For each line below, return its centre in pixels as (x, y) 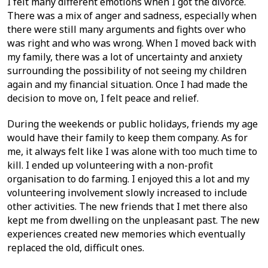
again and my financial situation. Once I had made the (127, 84)
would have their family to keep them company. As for (127, 138)
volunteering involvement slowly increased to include (127, 193)
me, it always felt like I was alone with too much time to (132, 151)
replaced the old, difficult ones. (76, 248)
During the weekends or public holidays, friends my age (133, 124)
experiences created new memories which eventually (126, 234)
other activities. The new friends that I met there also (127, 206)
